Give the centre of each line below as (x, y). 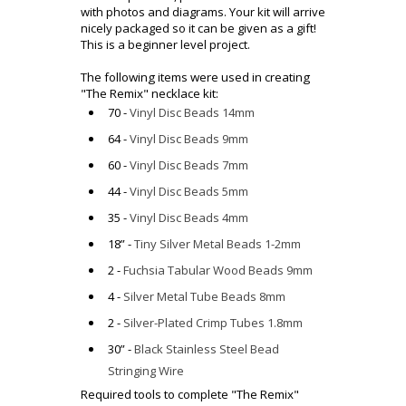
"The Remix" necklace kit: (150, 94)
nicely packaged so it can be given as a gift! (198, 29)
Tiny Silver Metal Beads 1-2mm (217, 244)
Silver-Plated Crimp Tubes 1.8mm (213, 323)
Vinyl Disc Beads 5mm (189, 192)
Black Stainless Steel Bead (207, 349)
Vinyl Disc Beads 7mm (189, 165)
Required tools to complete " (159, 395)
